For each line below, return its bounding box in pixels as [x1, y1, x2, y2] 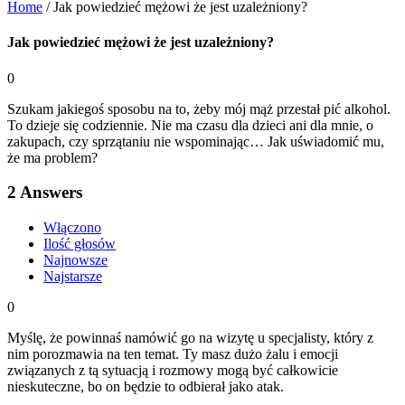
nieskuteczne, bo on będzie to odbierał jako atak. [7, 378, 284, 394]
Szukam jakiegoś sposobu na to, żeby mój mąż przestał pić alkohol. [7, 100, 391, 117]
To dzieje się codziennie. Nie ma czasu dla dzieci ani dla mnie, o [7, 117, 373, 133]
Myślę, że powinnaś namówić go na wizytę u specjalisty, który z [7, 329, 373, 345]
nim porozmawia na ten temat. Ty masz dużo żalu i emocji [7, 345, 338, 362]
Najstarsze [43, 268, 102, 284]
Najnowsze [43, 251, 108, 268]
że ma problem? [7, 149, 98, 165]
